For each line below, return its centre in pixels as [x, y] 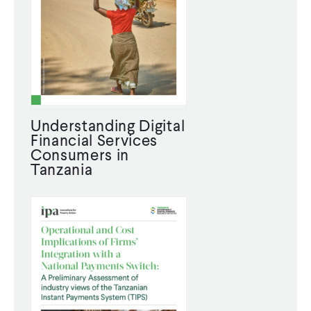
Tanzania [62, 170]
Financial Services [94, 141]
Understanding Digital [108, 126]
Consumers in [80, 155]
